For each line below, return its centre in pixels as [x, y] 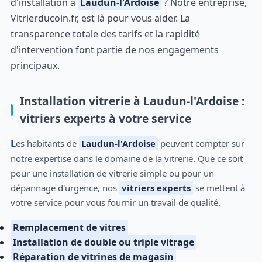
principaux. [35, 65]
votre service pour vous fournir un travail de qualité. [115, 203]
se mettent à [219, 188]
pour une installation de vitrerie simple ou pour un [112, 173]
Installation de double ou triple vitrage [103, 242]
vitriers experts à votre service [105, 118]
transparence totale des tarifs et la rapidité [105, 34]
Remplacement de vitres [69, 227]
